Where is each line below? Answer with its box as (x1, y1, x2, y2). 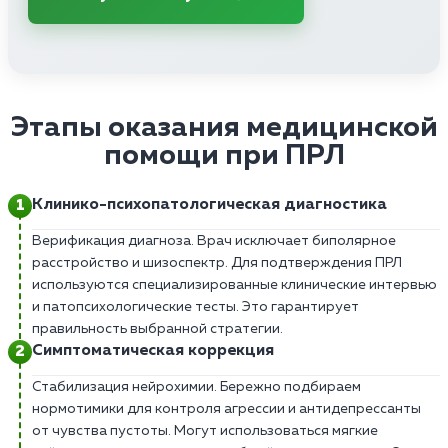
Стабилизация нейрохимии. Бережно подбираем (32, 379, 361, 394)
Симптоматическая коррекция (32, 342, 274, 359)
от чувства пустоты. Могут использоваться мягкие (32, 423, 378, 438)
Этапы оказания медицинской (10, 113, 438, 142)
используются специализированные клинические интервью (32, 277, 437, 292)
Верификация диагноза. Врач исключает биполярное (32, 233, 396, 248)
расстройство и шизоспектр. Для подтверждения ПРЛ (32, 255, 402, 270)
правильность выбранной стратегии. (32, 321, 283, 336)
